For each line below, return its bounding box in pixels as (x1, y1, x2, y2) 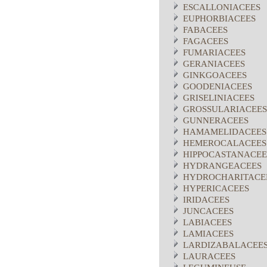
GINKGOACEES (183, 70, 247, 80)
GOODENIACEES (183, 82, 252, 91)
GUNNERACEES (183, 116, 249, 125)
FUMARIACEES (183, 48, 246, 57)
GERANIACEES (183, 59, 245, 69)
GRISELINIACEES (183, 93, 254, 103)
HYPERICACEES (183, 184, 249, 193)
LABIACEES (183, 218, 232, 227)
